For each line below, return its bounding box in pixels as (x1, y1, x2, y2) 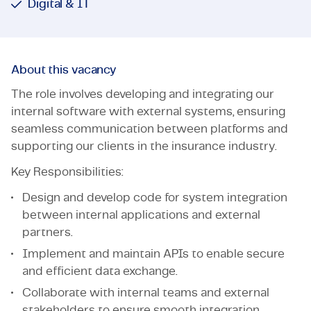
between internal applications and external (22, 209, 260, 221)
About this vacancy (11, 64, 117, 76)
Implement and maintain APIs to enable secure (22, 248, 285, 260)
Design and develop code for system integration (22, 192, 287, 203)
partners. (22, 226, 72, 238)
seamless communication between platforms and (11, 123, 288, 135)
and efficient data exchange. (22, 265, 177, 277)
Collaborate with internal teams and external (22, 287, 269, 299)
